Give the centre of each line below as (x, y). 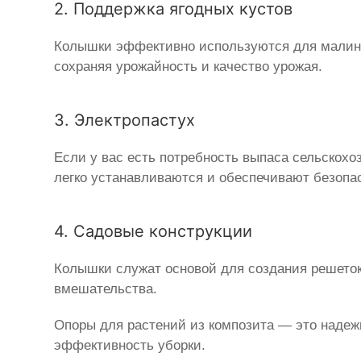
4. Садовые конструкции (154, 232)
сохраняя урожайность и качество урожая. (189, 67)
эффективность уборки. (130, 346)
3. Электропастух (125, 120)
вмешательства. (106, 289)
